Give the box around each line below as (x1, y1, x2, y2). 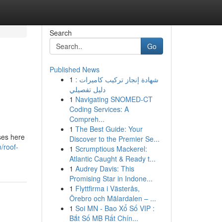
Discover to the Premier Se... (69, 134, 160, 144)
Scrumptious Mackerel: (75, 144, 147, 154)
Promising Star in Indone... (69, 173, 153, 183)
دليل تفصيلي (69, 84, 106, 94)
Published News (49, 64, 100, 74)
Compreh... (69, 114, 105, 124)
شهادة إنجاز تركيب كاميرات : (75, 74, 159, 84)
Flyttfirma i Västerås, (75, 183, 140, 193)
